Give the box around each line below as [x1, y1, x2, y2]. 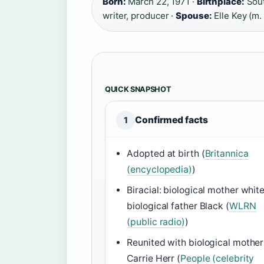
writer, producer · [103, 10, 176, 21]
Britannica [204, 148, 249, 159]
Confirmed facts [135, 114, 208, 126]
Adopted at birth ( [127, 148, 205, 159]
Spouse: [176, 10, 212, 21]
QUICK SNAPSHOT [105, 85, 171, 94]
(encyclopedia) [127, 164, 192, 175]
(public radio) [127, 216, 185, 227]
